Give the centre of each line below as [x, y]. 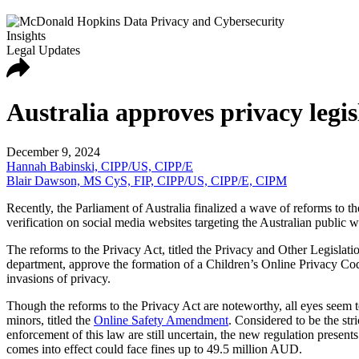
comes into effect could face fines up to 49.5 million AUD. [154, 349]
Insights [26, 36]
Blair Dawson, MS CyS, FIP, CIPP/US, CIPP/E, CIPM [147, 180]
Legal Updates [43, 50]
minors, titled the [50, 320]
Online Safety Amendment [161, 320]
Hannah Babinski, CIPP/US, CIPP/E [100, 166]
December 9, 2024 [53, 151]
